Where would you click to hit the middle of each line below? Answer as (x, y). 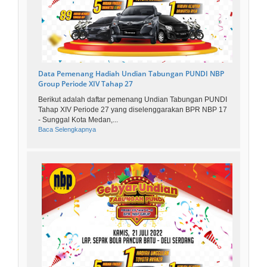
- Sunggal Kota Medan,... (78, 120)
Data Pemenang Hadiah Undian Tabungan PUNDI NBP (131, 74)
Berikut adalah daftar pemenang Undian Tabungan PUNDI (133, 100)
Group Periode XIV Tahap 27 (86, 84)
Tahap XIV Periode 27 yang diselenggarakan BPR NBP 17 (133, 110)
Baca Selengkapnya (67, 130)
